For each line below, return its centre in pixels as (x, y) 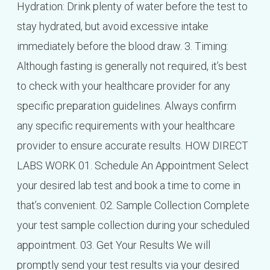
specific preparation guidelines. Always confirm (126, 106)
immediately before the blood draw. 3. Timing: (122, 46)
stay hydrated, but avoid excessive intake (112, 27)
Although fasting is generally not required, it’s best (132, 66)
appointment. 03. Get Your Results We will (113, 245)
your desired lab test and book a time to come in (128, 186)
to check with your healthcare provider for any (123, 86)
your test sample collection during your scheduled (133, 225)
